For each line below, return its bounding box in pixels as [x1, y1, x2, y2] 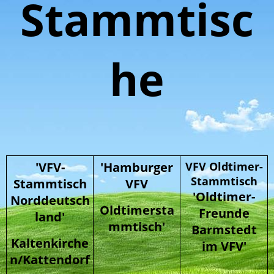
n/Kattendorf [10, 251, 90, 268]
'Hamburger [100, 159, 173, 176]
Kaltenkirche [11, 235, 89, 251]
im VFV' [201, 238, 246, 254]
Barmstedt [191, 221, 257, 238]
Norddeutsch [10, 192, 90, 209]
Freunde [198, 205, 250, 221]
